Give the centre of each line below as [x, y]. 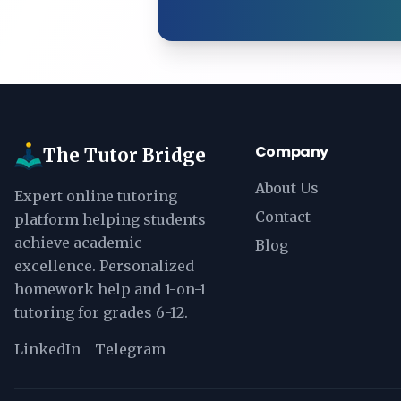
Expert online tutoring [96, 196]
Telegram [130, 349]
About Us [286, 188]
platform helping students [110, 219]
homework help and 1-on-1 [110, 289]
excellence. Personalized [104, 266]
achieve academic [78, 243]
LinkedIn [47, 349]
